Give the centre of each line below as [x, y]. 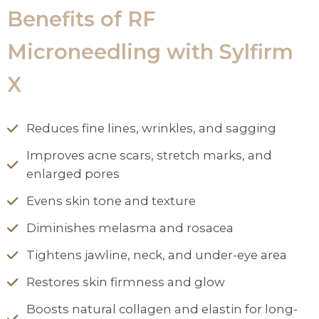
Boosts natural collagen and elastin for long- [162, 309]
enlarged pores [73, 174]
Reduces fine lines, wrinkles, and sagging [151, 128]
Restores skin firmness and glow [126, 282]
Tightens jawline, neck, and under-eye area [157, 255]
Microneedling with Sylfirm [150, 52]
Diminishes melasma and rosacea [130, 228]
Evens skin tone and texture [111, 201]
